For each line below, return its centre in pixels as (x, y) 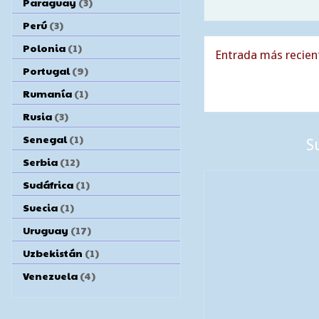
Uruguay (46, 230)
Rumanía (47, 93)
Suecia (40, 207)
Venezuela (50, 275)
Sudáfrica (48, 184)
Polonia (44, 47)
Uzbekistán (53, 252)
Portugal (46, 70)
